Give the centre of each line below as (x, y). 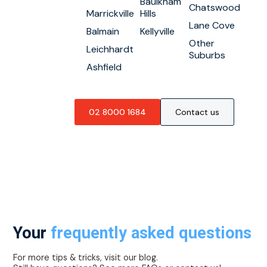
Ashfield (104, 67)
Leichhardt (110, 49)
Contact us (197, 112)
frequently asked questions (151, 233)
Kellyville (157, 31)
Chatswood (214, 7)
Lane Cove (212, 25)
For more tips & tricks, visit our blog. (86, 257)
